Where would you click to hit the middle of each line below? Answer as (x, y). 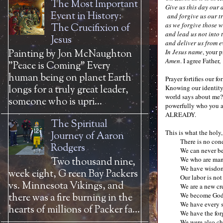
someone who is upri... (55, 102)
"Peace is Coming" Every (59, 66)
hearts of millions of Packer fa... (74, 210)
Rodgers (68, 149)
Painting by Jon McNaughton (70, 55)
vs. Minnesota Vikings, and (66, 186)
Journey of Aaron (87, 137)
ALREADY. (182, 114)
